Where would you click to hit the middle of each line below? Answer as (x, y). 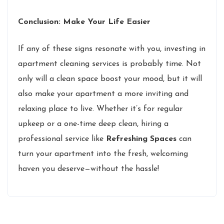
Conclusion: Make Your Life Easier (84, 22)
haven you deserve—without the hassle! (88, 169)
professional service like (62, 139)
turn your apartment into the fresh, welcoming (103, 154)
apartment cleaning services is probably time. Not (109, 64)
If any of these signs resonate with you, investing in (112, 49)
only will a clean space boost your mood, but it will (110, 79)
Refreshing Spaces (141, 139)
